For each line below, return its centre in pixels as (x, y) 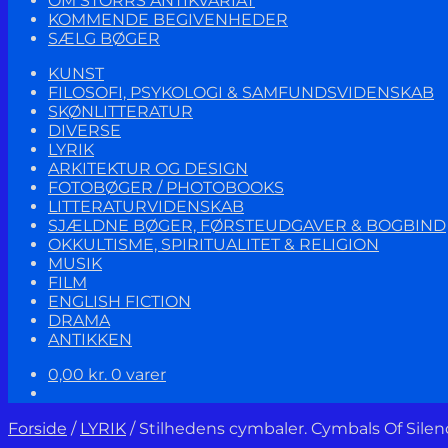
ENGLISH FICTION (119, 301)
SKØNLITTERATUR (120, 111)
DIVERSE (84, 130)
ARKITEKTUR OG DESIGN (148, 168)
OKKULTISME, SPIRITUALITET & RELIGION (213, 244)
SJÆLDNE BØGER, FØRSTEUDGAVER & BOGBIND (247, 225)
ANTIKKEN (90, 339)
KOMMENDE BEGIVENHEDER (168, 19)
